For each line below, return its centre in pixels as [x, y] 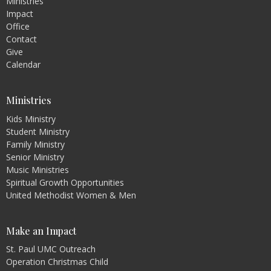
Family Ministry [35, 144]
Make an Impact [41, 230]
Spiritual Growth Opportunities [65, 182]
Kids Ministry [31, 119]
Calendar [23, 65]
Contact [21, 39]
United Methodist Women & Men [71, 195]
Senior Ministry [35, 157]
